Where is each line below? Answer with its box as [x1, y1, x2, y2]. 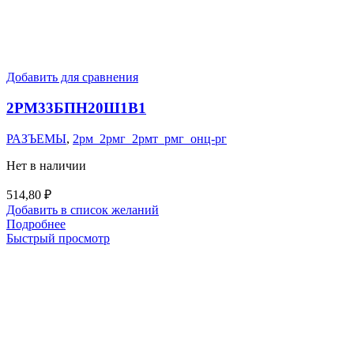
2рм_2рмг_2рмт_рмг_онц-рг [73, 131, 227, 145]
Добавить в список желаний [6, 202, 159, 217]
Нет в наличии [6, 158, 86, 172]
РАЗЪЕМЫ [6, 131, 66, 145]
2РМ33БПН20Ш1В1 [6, 99, 146, 116]
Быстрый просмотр [6, 231, 110, 245]
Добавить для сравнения [6, 70, 138, 85]
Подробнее [6, 217, 66, 231]
